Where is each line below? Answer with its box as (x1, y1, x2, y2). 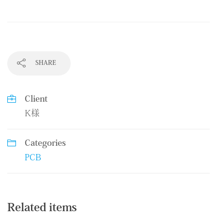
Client (25, 95, 47, 105)
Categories (25, 139, 66, 149)
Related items (7, 202, 77, 215)
